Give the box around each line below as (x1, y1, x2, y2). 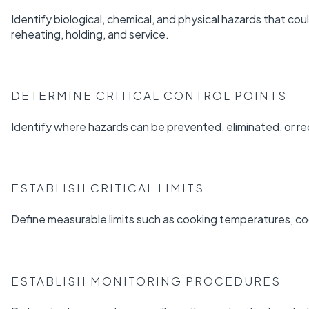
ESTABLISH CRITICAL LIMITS (11, 180, 204, 196)
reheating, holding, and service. (11, 26, 169, 41)
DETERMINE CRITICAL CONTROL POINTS (11, 88, 287, 103)
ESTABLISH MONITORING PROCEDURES (11, 272, 281, 288)
